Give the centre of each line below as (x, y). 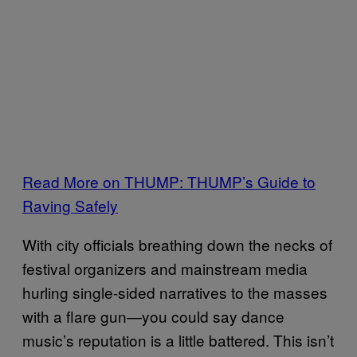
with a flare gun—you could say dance (153, 316)
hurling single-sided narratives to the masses (175, 292)
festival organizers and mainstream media (165, 268)
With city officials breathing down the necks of (177, 244)
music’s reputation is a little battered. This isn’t (178, 339)
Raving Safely (70, 205)
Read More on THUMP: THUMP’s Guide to (169, 181)
